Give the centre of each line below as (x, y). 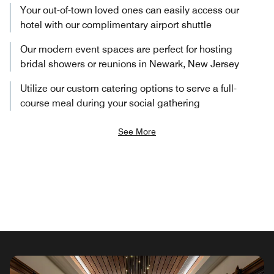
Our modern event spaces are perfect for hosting (126, 50)
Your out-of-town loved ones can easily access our (130, 10)
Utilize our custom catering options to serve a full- (128, 89)
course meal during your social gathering (110, 103)
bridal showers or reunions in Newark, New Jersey (130, 64)
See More (137, 132)
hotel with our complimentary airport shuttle (116, 25)
